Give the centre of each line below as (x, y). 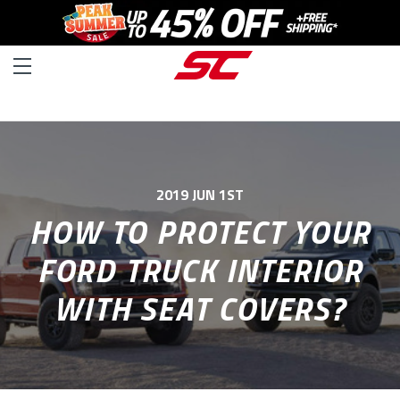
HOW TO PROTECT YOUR (200, 231)
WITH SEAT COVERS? (200, 308)
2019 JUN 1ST (200, 194)
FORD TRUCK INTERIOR (200, 270)
